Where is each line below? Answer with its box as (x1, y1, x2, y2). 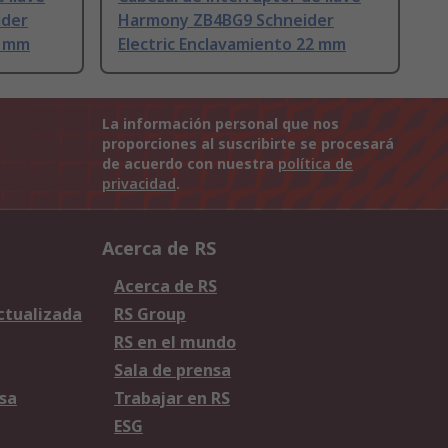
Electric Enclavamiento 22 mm (118, 33, 346, 56)
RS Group (114, 303, 186, 326)
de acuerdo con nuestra (102, 154, 278, 174)
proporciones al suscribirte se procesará (102, 134, 394, 154)
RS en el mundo (114, 331, 236, 354)
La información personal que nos (102, 114, 339, 134)
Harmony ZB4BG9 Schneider (118, 9, 334, 32)
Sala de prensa (114, 359, 231, 382)
